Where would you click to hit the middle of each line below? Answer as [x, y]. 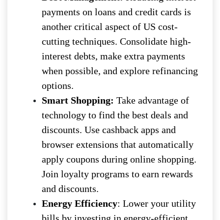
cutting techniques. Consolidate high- [116, 41]
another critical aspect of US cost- [110, 27]
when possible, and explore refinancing [120, 71]
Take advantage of [153, 100]
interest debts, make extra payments [113, 56]
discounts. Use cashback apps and [109, 130]
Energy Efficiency [80, 204]
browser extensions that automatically [118, 145]
